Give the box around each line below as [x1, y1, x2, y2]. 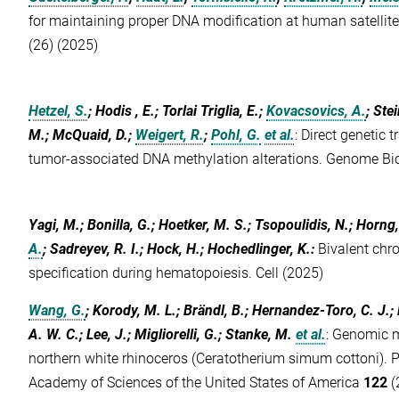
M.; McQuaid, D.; [28, 126, 136, 144]
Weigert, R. [135, 126, 205, 144]
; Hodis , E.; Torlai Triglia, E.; [88, 102, 267, 120]
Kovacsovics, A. [266, 102, 367, 120]
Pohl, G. [211, 126, 262, 144]
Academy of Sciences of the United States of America [28, 374, 364, 392]
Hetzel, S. [28, 102, 89, 120]
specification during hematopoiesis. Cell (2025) [28, 265, 324, 282]
